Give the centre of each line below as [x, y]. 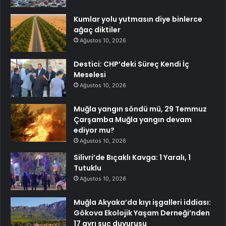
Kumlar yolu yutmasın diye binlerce [138, 19]
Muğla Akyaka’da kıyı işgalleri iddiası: [142, 203]
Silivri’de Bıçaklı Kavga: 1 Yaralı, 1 [132, 158]
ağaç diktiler [97, 30]
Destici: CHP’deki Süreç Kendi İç [131, 64]
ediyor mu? [94, 130]
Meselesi [90, 75]
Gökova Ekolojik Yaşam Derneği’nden [142, 213]
